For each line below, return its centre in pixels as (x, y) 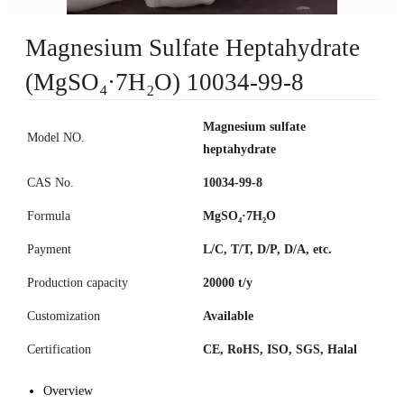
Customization (64, 317)
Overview (68, 391)
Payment (49, 250)
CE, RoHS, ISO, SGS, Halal (280, 350)
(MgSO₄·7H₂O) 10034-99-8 (165, 83)
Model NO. (56, 138)
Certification (59, 350)
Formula (49, 216)
